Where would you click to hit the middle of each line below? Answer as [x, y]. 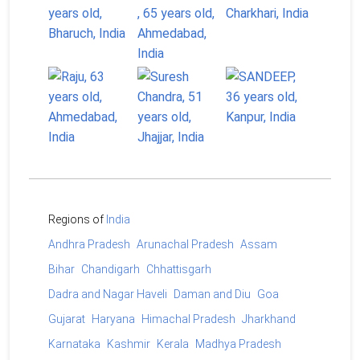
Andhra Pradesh [89, 245]
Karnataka [74, 344]
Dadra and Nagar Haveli [108, 295]
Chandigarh [110, 270]
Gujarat [67, 319]
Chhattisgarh [179, 270]
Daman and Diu [212, 295]
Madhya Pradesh [238, 344]
